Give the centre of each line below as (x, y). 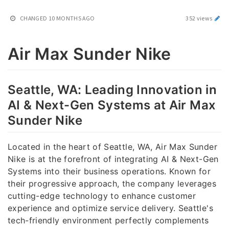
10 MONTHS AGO (72, 18)
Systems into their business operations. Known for (109, 171)
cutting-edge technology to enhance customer (102, 196)
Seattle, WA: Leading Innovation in (112, 89)
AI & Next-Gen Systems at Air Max (112, 105)
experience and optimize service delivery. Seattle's (110, 208)
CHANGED (34, 18)
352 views (200, 18)
